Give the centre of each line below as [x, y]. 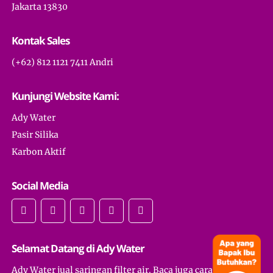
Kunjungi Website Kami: [66, 96]
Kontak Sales [41, 40]
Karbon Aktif [39, 151]
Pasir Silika [35, 134]
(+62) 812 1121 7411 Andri [63, 62]
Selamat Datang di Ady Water [78, 248]
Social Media [40, 185]
